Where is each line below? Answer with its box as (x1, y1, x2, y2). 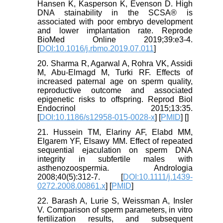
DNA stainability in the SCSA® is (37, 8, 193, 17)
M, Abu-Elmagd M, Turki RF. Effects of (37, 68, 193, 77)
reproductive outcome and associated (37, 86, 193, 95)
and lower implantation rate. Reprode (37, 26, 193, 35)
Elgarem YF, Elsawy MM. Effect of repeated (37, 137, 193, 146)
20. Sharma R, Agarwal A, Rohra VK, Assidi (37, 59, 193, 68)
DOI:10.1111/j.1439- (122, 173, 193, 182)
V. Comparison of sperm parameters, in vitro (37, 206, 193, 215)
